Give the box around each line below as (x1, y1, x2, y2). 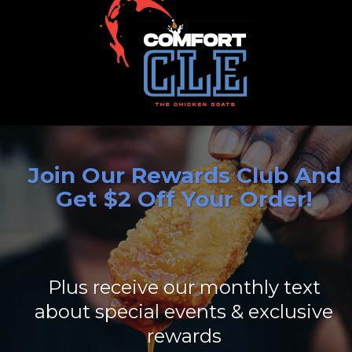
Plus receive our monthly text (47, 276, 321, 299)
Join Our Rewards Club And (27, 162, 341, 189)
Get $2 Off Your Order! (56, 185, 312, 213)
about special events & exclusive (35, 300, 333, 324)
